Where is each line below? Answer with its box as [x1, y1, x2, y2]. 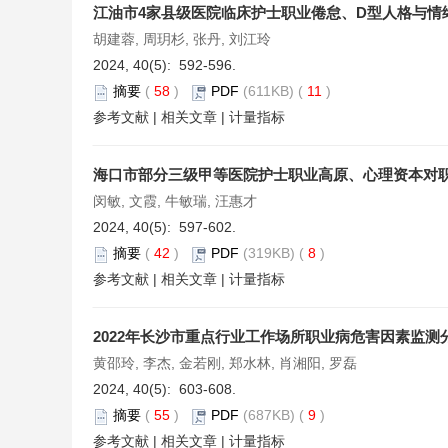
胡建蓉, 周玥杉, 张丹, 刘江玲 [93, 31, 271, 48]
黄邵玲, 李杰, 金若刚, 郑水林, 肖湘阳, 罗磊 [93, 355, 357, 372]
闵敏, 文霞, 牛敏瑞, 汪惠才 [93, 193, 257, 210]
